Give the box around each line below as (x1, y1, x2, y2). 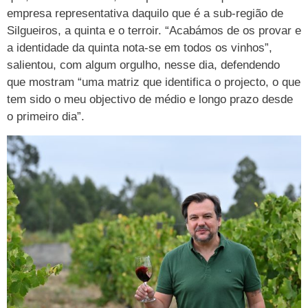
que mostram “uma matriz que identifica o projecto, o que (7, 76, 300, 89)
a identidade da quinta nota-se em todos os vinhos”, (7, 41, 272, 55)
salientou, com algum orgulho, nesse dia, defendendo (7, 58, 280, 72)
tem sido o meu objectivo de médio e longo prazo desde (7, 93, 293, 107)
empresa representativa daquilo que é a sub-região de (7, 7, 283, 21)
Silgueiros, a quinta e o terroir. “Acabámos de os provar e (7, 24, 301, 38)
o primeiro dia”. (7, 110, 85, 124)
